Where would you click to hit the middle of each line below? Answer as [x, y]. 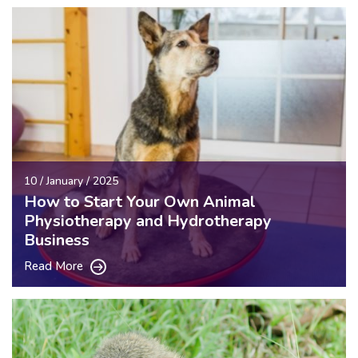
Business [57, 240]
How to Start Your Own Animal [140, 201]
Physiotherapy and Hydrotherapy [148, 221]
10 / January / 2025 [71, 181]
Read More [55, 266]
